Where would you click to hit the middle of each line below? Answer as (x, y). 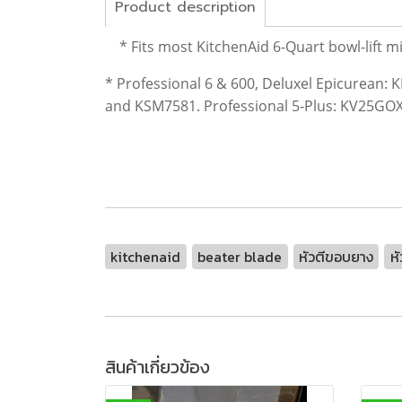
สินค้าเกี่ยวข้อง (157, 367)
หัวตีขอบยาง (336, 256)
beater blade (240, 256)
